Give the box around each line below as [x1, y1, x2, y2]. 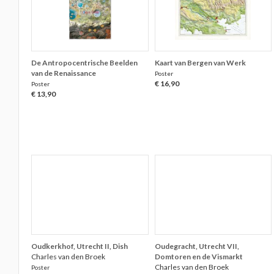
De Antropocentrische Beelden [31, 58, 138, 67]
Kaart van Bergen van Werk [154, 58, 246, 67]
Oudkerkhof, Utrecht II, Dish [31, 242, 128, 251]
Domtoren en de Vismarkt [154, 252, 243, 261]
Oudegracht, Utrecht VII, [154, 242, 239, 251]
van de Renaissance [31, 68, 97, 78]
